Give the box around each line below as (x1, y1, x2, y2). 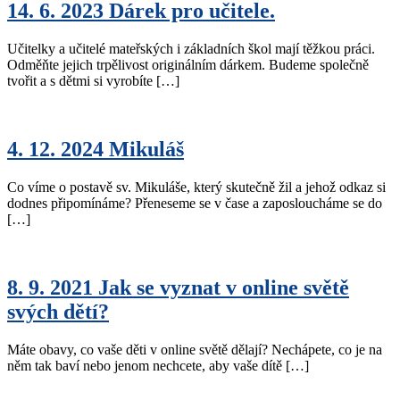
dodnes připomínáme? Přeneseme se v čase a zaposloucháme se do (7, 195, 382, 211)
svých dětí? (7, 299, 109, 323)
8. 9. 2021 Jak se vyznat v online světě (7, 275, 349, 299)
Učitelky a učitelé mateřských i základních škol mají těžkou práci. (7, 40, 375, 56)
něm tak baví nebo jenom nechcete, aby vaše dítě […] (7, 357, 309, 373)
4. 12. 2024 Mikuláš (7, 137, 184, 161)
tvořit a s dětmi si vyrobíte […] (7, 72, 179, 88)
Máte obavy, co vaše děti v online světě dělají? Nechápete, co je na (7, 341, 382, 357)
